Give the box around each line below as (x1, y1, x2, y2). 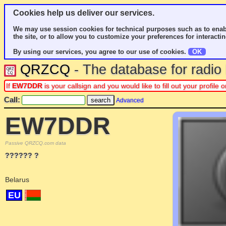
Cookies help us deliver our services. (13, 9, 154, 17)
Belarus (5, 176, 29, 184)
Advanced (116, 97, 144, 104)
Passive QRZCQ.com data (5, 140, 66, 146)
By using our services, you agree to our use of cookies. (13, 48, 188, 55)
